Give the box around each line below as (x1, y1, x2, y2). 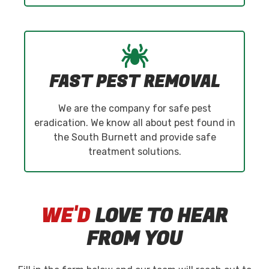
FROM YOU (86, 225, 183, 253)
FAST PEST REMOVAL (49, 70, 220, 94)
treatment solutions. (88, 145, 181, 157)
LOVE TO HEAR (90, 202, 228, 231)
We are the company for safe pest (58, 102, 211, 114)
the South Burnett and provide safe (53, 131, 216, 143)
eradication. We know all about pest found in (34, 116, 235, 128)
